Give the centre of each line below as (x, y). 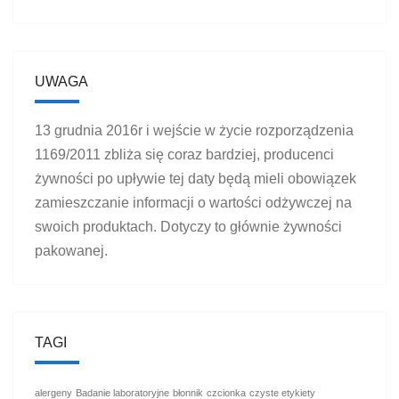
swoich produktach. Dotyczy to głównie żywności (188, 226)
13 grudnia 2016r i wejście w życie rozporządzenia (194, 130)
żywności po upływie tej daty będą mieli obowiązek (195, 178)
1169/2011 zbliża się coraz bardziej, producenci (184, 154)
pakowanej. (71, 250)
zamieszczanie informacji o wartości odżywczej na (193, 202)
